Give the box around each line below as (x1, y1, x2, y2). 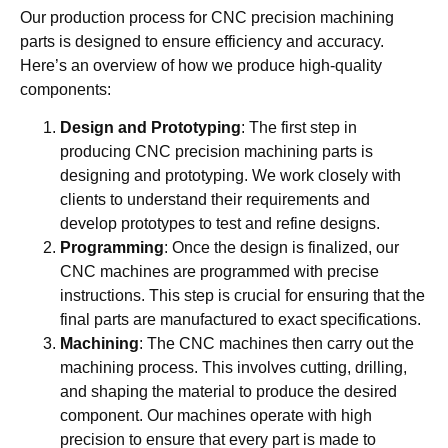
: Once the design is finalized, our (164, 239, 399, 257)
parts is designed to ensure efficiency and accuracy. (20, 33, 384, 51)
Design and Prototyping (60, 119, 241, 137)
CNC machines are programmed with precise (60, 263, 379, 281)
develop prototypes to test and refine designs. (60, 215, 380, 233)
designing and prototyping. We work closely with (60, 167, 401, 185)
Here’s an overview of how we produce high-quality (20, 57, 382, 75)
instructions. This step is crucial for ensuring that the (60, 287, 425, 305)
